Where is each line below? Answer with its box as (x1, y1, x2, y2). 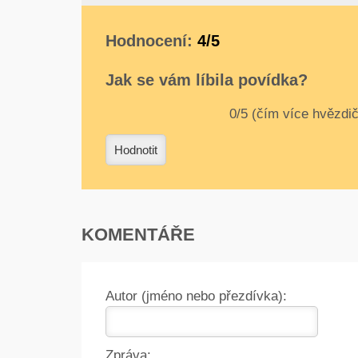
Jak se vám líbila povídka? (105, 70, 308, 89)
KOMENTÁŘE (82, 225, 195, 245)
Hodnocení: (105, 31, 197, 50)
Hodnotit (114, 142, 157, 157)
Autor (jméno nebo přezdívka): (105, 288, 287, 304)
